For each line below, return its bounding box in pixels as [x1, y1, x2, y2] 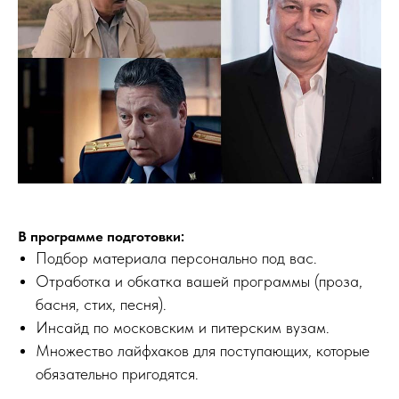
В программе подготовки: [18, 228, 184, 246]
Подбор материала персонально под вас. [36, 248, 317, 268]
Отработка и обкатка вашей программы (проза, [36, 272, 362, 291]
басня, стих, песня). [36, 295, 167, 314]
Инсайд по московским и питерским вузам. [36, 318, 330, 338]
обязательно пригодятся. [36, 364, 199, 384]
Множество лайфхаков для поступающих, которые [36, 341, 370, 361]
